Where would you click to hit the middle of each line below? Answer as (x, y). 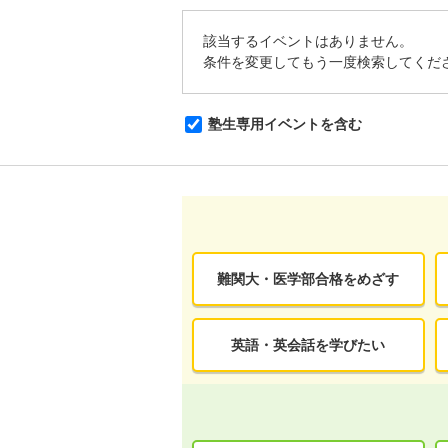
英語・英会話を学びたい (308, 344)
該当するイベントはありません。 (308, 41)
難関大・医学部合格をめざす (308, 278)
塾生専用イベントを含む (285, 124)
